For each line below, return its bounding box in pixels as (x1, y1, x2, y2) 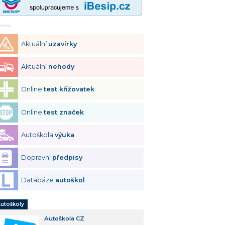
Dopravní (21, 153, 53, 161)
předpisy (52, 153, 83, 161)
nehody (48, 63, 75, 71)
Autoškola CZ (44, 214, 84, 222)
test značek (44, 108, 84, 116)
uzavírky (48, 40, 77, 48)
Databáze (21, 176, 56, 184)
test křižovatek (44, 85, 95, 93)
